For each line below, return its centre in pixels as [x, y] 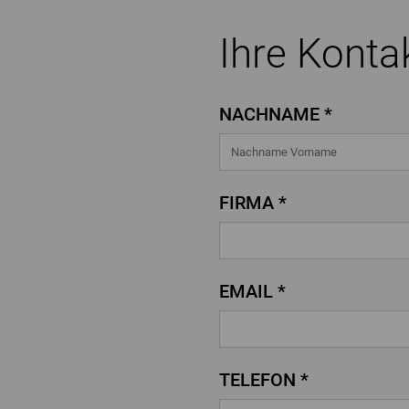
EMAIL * [252, 292]
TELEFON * [263, 380]
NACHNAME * [275, 115]
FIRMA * [252, 203]
